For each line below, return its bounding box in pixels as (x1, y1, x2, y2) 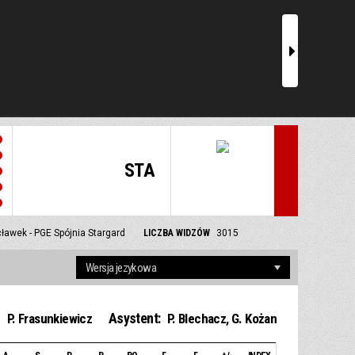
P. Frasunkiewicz (6, 311, 93, 327)
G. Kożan (231, 311, 277, 327)
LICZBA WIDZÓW (143, 227, 210, 239)
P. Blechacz (166, 311, 227, 327)
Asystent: (108, 310, 163, 327)
